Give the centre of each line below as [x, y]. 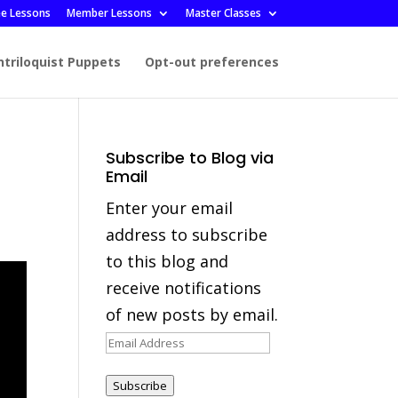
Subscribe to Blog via [190, 158]
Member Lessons [109, 13]
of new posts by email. [192, 314]
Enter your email [170, 208]
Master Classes [223, 13]
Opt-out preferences [211, 62]
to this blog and [167, 261]
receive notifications [184, 288]
